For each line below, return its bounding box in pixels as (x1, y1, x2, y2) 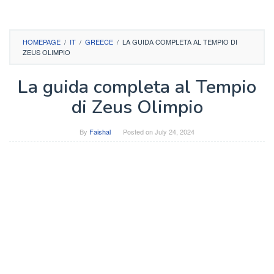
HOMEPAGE (23, 37, 61, 46)
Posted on (123, 127, 155, 136)
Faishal (89, 127, 111, 136)
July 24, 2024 (155, 127, 194, 136)
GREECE (85, 37, 113, 46)
